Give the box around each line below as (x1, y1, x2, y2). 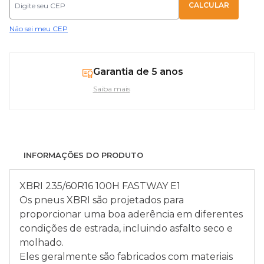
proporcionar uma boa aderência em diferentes (19, 209, 243, 220)
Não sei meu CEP (9, 24, 68, 33)
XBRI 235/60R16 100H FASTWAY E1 (19, 180, 180, 192)
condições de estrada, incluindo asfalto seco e (19, 223, 233, 234)
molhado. (19, 237, 64, 248)
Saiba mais (93, 84, 130, 93)
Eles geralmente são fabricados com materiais (19, 251, 233, 262)
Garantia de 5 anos (93, 66, 183, 77)
